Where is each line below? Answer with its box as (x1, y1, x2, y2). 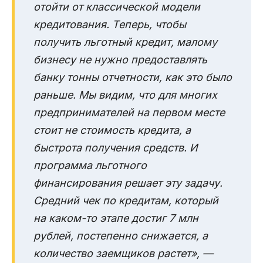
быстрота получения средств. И (33, 141, 198, 154)
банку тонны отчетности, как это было (33, 71, 232, 84)
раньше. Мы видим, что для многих (33, 89, 217, 102)
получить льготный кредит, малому (33, 36, 217, 49)
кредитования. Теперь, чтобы (33, 18, 186, 31)
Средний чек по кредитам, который (33, 194, 218, 207)
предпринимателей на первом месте (33, 106, 225, 119)
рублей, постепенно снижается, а (33, 230, 208, 242)
